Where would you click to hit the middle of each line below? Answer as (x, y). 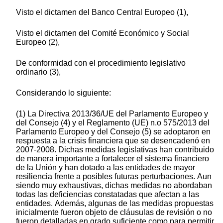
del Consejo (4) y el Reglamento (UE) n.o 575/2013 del (113, 123)
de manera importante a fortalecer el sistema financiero (112, 159)
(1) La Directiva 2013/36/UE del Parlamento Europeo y (112, 114)
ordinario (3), (38, 72)
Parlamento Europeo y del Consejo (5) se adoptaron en (113, 132)
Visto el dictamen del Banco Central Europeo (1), (102, 12)
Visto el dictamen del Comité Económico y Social (103, 33)
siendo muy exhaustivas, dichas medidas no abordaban (114, 186)
